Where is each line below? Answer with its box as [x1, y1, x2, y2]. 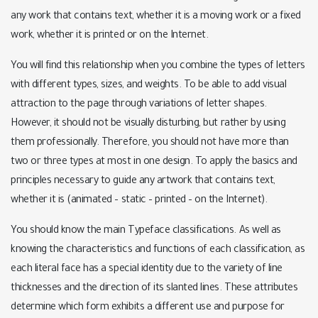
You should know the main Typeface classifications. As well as [11, 226, 281, 237]
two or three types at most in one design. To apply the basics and [11, 157, 297, 168]
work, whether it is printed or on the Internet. [11, 31, 209, 42]
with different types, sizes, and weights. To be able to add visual [11, 80, 287, 92]
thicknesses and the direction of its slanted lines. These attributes [11, 283, 298, 295]
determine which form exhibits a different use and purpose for [11, 302, 285, 314]
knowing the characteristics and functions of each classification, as [11, 245, 305, 256]
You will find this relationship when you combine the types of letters [11, 61, 305, 72]
